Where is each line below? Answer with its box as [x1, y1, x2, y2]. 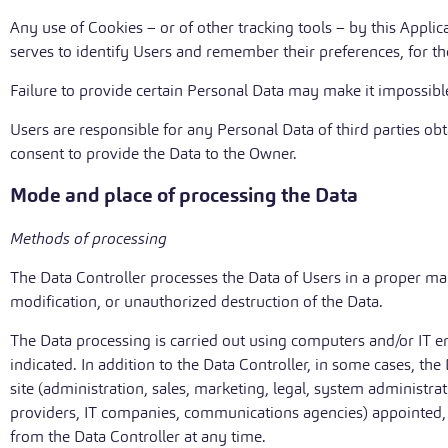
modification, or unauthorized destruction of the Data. [10, 292, 383, 311]
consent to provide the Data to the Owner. [10, 144, 297, 163]
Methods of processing [10, 229, 167, 248]
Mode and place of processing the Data [10, 183, 358, 208]
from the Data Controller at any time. [10, 427, 266, 446]
